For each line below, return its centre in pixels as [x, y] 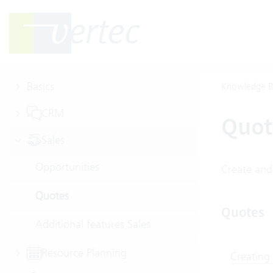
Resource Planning [84, 253]
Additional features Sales [93, 224]
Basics [41, 86]
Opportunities [67, 167]
